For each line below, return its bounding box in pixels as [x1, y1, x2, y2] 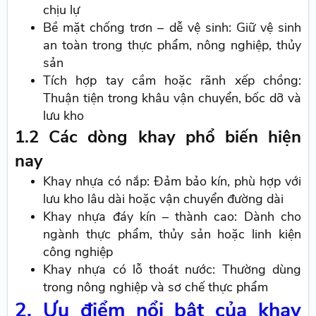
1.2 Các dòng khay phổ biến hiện [15, 126, 301, 149]
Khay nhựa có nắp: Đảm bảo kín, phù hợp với [43, 173, 301, 190]
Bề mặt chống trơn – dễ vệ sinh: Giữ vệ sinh [43, 19, 301, 37]
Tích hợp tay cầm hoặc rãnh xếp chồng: [43, 72, 301, 90]
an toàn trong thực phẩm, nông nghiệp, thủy [43, 37, 301, 54]
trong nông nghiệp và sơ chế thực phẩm [43, 279, 269, 296]
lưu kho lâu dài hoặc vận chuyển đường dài [43, 190, 284, 208]
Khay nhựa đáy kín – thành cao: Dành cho [43, 208, 301, 226]
